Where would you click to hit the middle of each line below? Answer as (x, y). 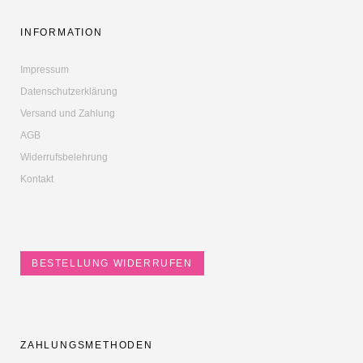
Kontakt (37, 179)
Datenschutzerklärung (69, 91)
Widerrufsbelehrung (64, 157)
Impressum (45, 69)
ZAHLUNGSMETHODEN (87, 345)
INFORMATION (62, 32)
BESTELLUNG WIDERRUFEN (112, 263)
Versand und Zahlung (68, 113)
